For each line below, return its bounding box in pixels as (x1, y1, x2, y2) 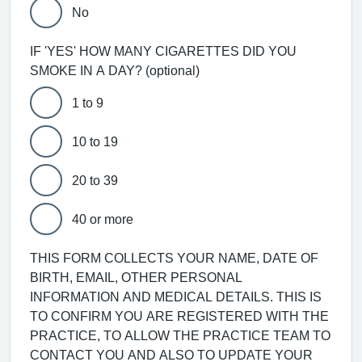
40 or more (72, 212, 133, 225)
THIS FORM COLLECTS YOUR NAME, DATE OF (30, 250, 318, 264)
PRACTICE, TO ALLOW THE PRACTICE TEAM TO (30, 328, 330, 342)
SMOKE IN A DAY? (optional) (30, 63, 200, 77)
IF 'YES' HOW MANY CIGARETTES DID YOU (30, 44, 297, 57)
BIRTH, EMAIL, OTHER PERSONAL (30, 270, 242, 284)
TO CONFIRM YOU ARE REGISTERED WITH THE (30, 309, 329, 322)
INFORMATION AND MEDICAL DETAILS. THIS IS (30, 289, 322, 303)
